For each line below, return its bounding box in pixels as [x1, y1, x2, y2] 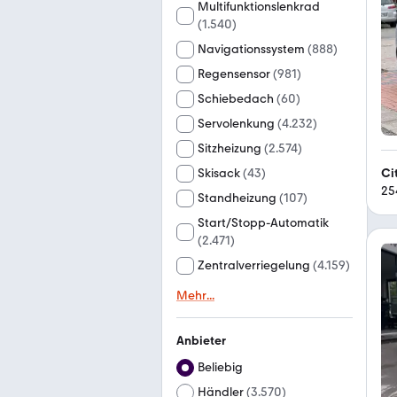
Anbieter [176, 333, 226, 348]
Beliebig [198, 360, 243, 375]
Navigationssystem [198, 42, 305, 57]
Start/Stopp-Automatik [198, 215, 329, 230]
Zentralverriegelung [198, 258, 310, 273]
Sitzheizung [198, 141, 261, 156]
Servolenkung [198, 116, 275, 131]
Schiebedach [198, 91, 274, 106]
